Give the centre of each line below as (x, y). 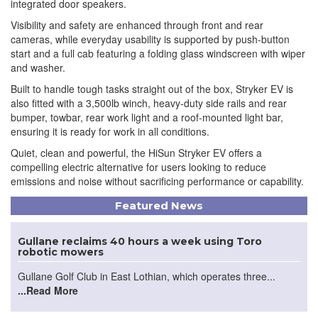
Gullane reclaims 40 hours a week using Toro (140, 241)
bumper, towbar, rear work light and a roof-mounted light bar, (147, 117)
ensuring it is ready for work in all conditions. (110, 131)
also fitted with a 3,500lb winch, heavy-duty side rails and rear (149, 103)
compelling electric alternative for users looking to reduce (138, 166)
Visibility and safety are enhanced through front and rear (137, 24)
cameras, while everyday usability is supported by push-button (150, 39)
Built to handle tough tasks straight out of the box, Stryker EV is (152, 88)
